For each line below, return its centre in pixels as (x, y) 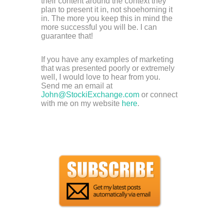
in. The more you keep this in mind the (107, 18)
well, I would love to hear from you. (101, 77)
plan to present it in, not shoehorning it (107, 9)
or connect (158, 94)
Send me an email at (77, 86)
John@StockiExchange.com (90, 94)
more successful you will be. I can (99, 27)
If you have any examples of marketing (107, 59)
